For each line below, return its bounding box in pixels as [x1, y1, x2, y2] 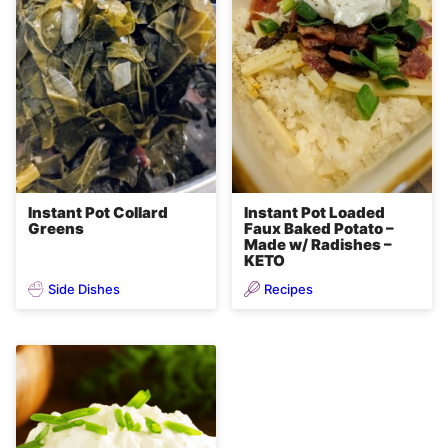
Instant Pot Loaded [244, 203, 385, 223]
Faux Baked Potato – [244, 219, 394, 239]
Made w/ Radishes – [244, 235, 392, 255]
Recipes [264, 280, 313, 297]
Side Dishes [48, 280, 120, 297]
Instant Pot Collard [28, 203, 168, 223]
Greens [28, 219, 84, 239]
